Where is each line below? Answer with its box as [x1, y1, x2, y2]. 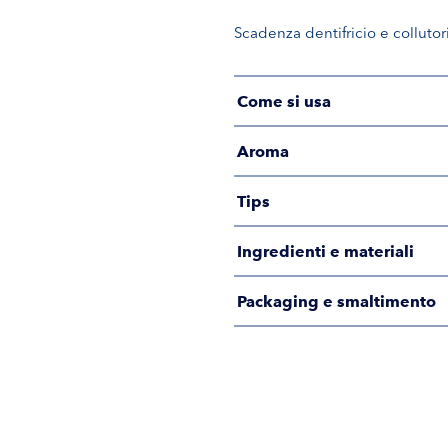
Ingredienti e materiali [237, 240, 414, 261]
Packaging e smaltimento [237, 290, 436, 311]
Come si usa [237, 90, 331, 111]
